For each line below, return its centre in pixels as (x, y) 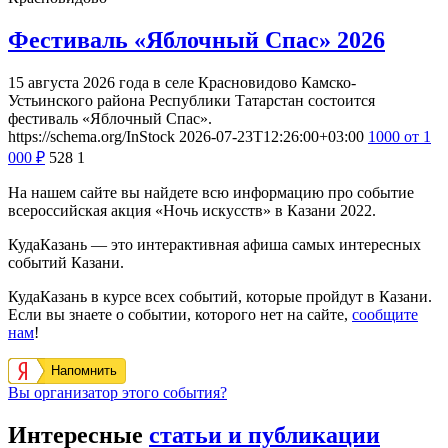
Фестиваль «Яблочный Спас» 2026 (196, 39)
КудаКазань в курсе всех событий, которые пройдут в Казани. (220, 296)
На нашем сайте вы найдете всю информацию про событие (211, 192)
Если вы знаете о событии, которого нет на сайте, (180, 314)
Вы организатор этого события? (117, 392)
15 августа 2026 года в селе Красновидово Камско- (182, 82)
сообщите (385, 314)
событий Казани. (66, 262)
